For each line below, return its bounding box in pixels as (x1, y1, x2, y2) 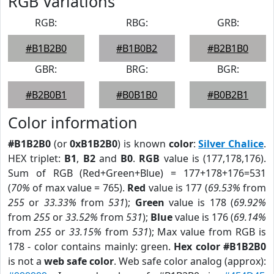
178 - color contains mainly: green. (8, 240, 174, 253)
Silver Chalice (198, 137, 264, 150)
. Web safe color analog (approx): (114, 254, 266, 268)
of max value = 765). (30, 181, 128, 194)
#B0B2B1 (207, 88, 249, 102)
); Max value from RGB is (148, 225, 267, 239)
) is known (117, 137, 169, 150)
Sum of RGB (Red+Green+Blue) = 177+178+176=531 (8, 166, 266, 180)
